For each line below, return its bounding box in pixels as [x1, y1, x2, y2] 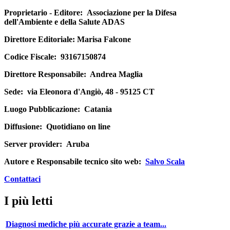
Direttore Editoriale [4, 35, 72, 44]
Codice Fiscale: [4, 52, 56, 62]
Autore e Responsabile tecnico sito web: [4, 157, 141, 166]
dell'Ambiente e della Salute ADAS [4, 17, 125, 27]
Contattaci [4, 175, 41, 184]
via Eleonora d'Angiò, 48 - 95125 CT [23, 87, 155, 97]
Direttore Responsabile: [4, 70, 86, 79]
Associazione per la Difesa [87, 8, 177, 17]
